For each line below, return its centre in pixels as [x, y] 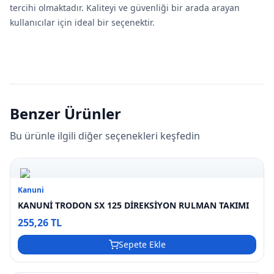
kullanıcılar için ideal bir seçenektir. [82, 22]
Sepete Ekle [142, 245]
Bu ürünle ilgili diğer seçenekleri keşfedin [105, 136]
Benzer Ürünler [65, 113]
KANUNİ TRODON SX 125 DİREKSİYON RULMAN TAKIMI [134, 206]
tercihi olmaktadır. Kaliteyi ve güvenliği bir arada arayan [125, 8]
